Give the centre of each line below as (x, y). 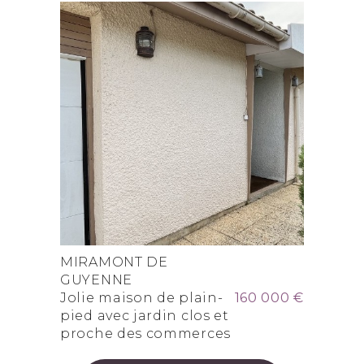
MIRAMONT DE (114, 262)
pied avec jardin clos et (145, 315)
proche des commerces (145, 333)
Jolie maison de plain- (142, 297)
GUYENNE (96, 279)
